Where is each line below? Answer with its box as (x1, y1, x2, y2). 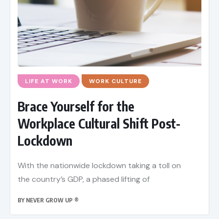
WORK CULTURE (89, 77, 142, 86)
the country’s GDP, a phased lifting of (18, 174, 150, 185)
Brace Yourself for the (18, 98, 134, 115)
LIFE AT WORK (25, 77, 72, 86)
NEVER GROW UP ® (26, 197, 79, 204)
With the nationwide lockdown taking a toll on (18, 160, 181, 171)
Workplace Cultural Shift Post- (18, 115, 180, 132)
